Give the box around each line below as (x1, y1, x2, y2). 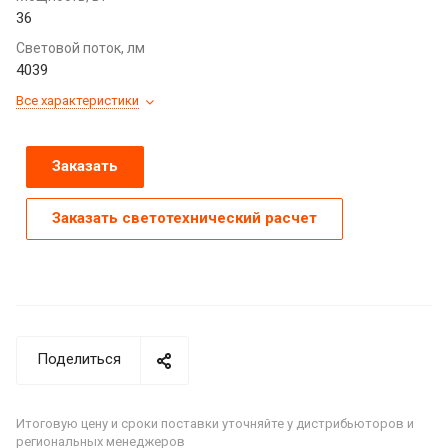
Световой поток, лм (16, 39, 145, 56)
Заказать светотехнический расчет (52, 208, 317, 227)
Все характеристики (16, 92, 139, 108)
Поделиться (37, 349, 121, 368)
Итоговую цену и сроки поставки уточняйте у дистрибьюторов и (16, 415, 414, 431)
